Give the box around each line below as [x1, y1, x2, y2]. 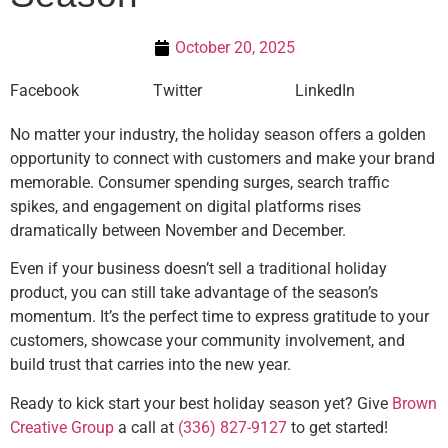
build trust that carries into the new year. [10, 355, 291, 375]
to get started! [287, 417, 388, 437]
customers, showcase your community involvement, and [10, 331, 405, 351]
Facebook [10, 80, 79, 100]
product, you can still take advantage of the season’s [10, 283, 378, 303]
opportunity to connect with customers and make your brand [10, 148, 435, 168]
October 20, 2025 [174, 37, 295, 57]
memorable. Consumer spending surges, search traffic [10, 172, 389, 192]
